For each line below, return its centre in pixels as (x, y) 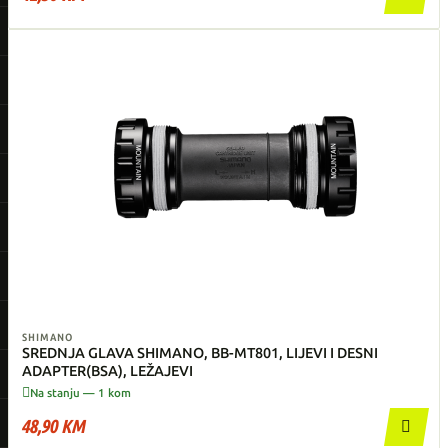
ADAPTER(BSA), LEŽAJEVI (107, 371)
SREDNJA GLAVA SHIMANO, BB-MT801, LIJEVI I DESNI (200, 353)
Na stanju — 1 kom (80, 392)
